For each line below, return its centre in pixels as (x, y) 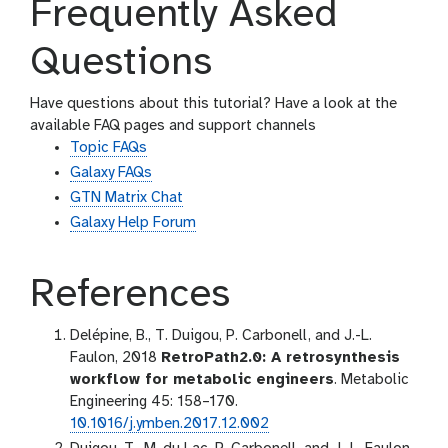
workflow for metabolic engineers (202, 380)
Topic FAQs (108, 148)
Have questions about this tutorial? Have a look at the (213, 104)
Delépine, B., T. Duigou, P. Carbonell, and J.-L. (221, 336)
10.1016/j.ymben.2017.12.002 (169, 424)
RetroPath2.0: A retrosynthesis (280, 358)
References (130, 295)
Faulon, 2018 (115, 358)
